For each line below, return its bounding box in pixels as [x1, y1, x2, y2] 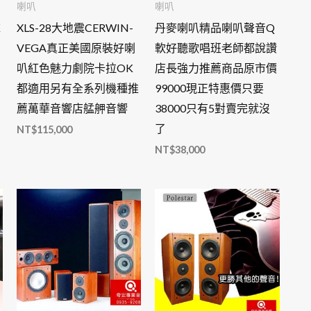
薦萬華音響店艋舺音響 [16, 101, 128, 115]
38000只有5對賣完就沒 [155, 101, 271, 115]
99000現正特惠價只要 [155, 81, 264, 94]
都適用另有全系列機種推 [16, 81, 139, 94]
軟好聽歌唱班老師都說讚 [155, 40, 278, 54]
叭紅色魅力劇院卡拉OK [16, 60, 133, 74]
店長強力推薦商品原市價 [155, 60, 278, 74]
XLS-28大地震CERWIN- [16, 20, 133, 34]
